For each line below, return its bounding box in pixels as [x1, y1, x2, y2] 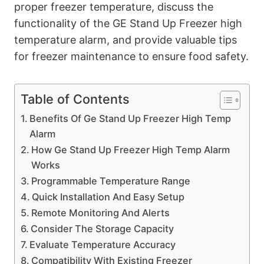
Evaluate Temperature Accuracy [29, 239, 176, 251]
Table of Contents [21, 91, 130, 107]
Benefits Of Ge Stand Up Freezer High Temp [29, 113, 232, 125]
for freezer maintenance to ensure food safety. [14, 50, 249, 63]
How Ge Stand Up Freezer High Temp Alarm [31, 144, 230, 156]
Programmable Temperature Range [31, 175, 191, 187]
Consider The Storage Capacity [31, 223, 174, 235]
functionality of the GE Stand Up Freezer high [14, 17, 242, 30]
